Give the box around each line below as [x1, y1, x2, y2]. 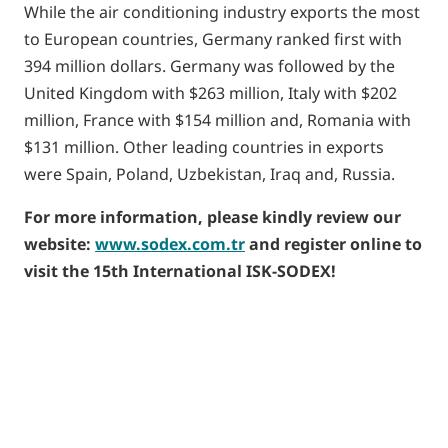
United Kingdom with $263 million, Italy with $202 [24, 82, 397, 104]
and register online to [245, 233, 422, 255]
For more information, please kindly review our [24, 206, 401, 228]
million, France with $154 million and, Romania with [24, 109, 411, 131]
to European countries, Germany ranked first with [24, 28, 402, 50]
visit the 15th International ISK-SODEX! [24, 260, 336, 282]
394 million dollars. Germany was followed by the [24, 55, 395, 77]
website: [24, 233, 95, 255]
